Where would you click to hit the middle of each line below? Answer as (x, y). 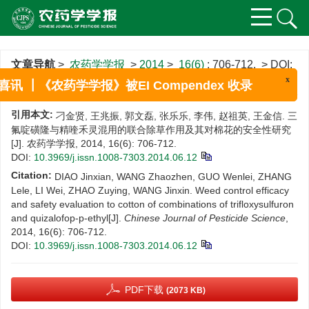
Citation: (31, 175)
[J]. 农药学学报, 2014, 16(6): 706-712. (94, 143)
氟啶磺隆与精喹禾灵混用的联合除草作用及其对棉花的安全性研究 (151, 130)
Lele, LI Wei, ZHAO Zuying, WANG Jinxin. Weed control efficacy (150, 190)
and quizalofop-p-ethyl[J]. (68, 218)
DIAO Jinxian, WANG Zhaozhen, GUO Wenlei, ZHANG (173, 177)
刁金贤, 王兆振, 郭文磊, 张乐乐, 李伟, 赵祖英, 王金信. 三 (177, 116)
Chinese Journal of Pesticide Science (205, 218)
